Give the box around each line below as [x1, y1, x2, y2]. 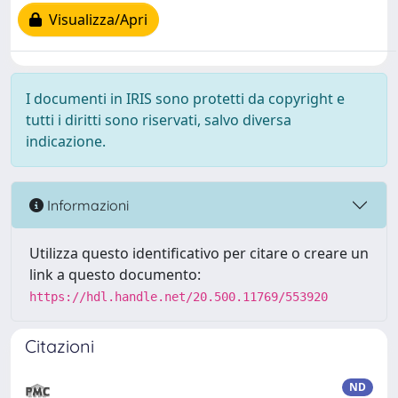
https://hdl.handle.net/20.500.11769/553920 [29, 290, 328, 304]
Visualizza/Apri [42, 10, 147, 30]
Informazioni [44, 195, 129, 214]
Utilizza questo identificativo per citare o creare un [29, 243, 369, 263]
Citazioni [25, 335, 94, 357]
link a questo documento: [29, 265, 201, 284]
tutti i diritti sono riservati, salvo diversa [26, 110, 291, 130]
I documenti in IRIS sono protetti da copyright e [26, 89, 345, 108]
